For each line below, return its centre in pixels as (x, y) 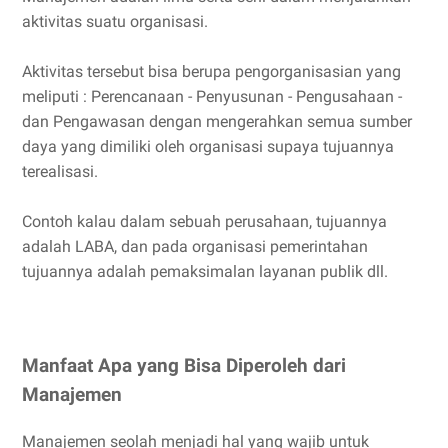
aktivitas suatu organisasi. (115, 22)
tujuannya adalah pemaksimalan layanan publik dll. (205, 272)
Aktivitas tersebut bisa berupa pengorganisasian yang (211, 72)
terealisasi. (60, 172)
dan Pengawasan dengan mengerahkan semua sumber (217, 122)
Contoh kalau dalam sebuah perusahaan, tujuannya (204, 222)
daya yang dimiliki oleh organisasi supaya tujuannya (208, 147)
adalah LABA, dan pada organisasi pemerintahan (195, 247)
